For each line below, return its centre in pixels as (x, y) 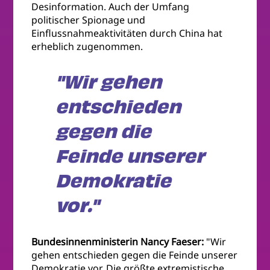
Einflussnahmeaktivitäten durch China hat (127, 33)
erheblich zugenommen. (89, 47)
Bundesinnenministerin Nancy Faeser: (118, 242)
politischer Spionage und (89, 20)
